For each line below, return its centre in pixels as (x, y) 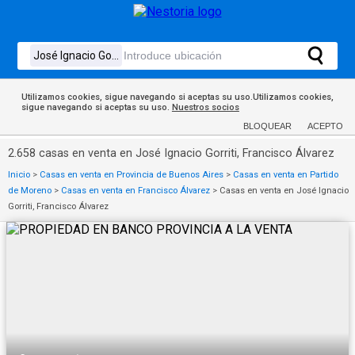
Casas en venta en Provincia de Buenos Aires (132, 175)
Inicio (19, 175)
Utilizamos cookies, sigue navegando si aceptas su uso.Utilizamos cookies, (177, 97)
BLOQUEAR (267, 126)
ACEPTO (325, 126)
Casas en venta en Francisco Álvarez (136, 191)
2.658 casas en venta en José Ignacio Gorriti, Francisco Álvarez (171, 153)
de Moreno (30, 191)
